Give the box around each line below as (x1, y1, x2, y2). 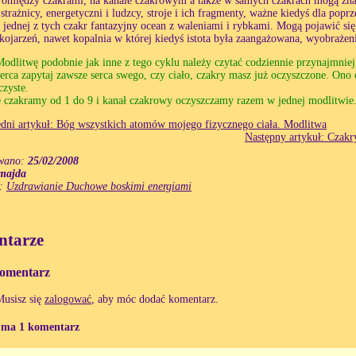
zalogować (44, 293, 91, 306)
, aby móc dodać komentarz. (91, 293, 219, 306)
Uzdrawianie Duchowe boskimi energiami (6, 180, 192, 192)
